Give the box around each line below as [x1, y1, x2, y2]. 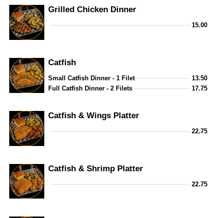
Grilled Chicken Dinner [48, 4, 137, 14]
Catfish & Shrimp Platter [48, 163, 144, 173]
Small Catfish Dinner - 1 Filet [48, 74, 135, 82]
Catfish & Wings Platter [48, 110, 140, 120]
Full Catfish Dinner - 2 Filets [48, 84, 133, 92]
